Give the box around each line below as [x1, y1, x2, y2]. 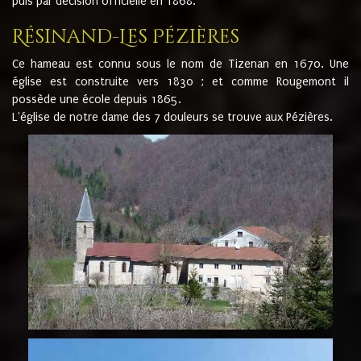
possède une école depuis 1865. [12, 92, 181, 106]
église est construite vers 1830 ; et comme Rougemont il [12, 74, 349, 89]
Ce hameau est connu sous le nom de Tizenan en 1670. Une [12, 56, 349, 71]
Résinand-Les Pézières [12, 23, 239, 50]
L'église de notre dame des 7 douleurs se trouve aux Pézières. [12, 110, 333, 124]
